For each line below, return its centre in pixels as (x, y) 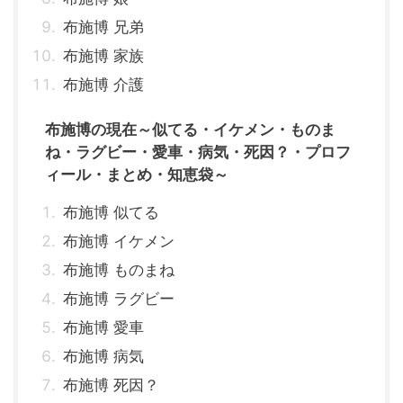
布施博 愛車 (103, 328)
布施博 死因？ (111, 385)
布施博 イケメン (119, 242)
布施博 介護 (103, 85)
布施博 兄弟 (103, 27)
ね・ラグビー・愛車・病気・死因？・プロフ (198, 152)
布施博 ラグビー (119, 299)
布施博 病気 (103, 357)
